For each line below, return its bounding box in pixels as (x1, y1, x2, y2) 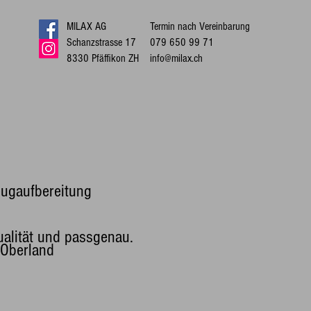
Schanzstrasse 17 (67, 36, 139, 49)
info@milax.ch (150, 52, 203, 65)
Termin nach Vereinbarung (150, 20, 250, 33)
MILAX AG (67, 20, 109, 33)
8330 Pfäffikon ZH (67, 52, 139, 65)
